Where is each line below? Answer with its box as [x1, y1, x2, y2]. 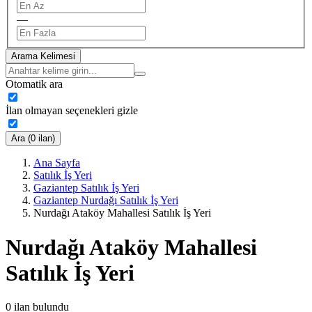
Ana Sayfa [33, 157, 80, 169]
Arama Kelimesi [11, 51, 75, 62]
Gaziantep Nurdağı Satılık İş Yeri [33, 194, 178, 207]
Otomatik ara [6, 78, 63, 91]
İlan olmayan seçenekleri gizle [6, 104, 138, 117]
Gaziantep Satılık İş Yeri [33, 182, 139, 194]
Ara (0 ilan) [11, 133, 55, 144]
